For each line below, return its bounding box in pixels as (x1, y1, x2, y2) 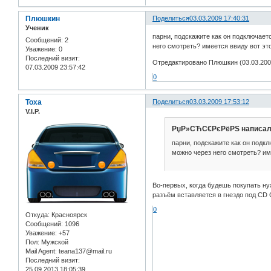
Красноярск (50, 211, 87, 218)
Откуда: (25, 211, 50, 218)
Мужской (39, 238, 68, 246)
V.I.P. (25, 107, 40, 115)
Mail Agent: (25, 247, 57, 255)
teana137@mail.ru (57, 247, 112, 255)
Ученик (25, 24, 49, 32)
